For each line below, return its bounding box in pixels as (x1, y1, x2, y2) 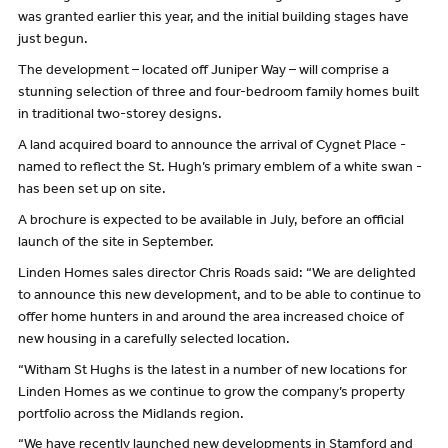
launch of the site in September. (17, 236, 214, 251)
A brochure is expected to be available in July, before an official (17, 214, 404, 229)
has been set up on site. (17, 183, 166, 198)
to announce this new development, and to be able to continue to (17, 289, 421, 304)
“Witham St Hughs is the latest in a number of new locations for (17, 364, 407, 379)
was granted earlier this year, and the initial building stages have (17, 12, 409, 27)
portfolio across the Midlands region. (17, 408, 244, 423)
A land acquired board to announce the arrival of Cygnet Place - (17, 139, 406, 154)
